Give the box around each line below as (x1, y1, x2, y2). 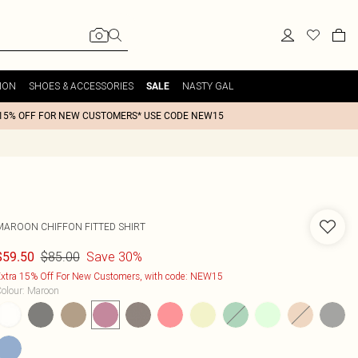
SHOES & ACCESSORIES (29, 80, 133, 92)
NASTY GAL (182, 80, 233, 92)
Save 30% (86, 249, 142, 265)
